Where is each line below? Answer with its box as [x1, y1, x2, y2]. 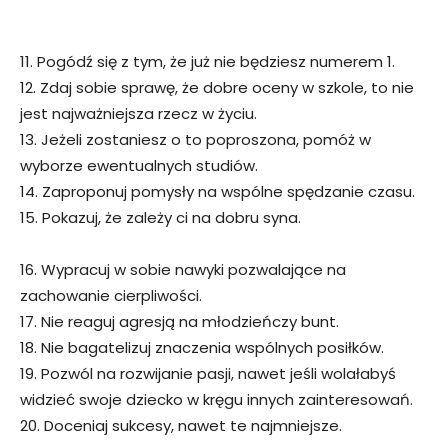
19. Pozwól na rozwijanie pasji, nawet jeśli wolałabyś [20, 362, 396, 384]
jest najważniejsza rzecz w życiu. [20, 102, 257, 124]
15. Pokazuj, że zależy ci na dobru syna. [20, 206, 301, 228]
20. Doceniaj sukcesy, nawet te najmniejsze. [20, 414, 342, 436]
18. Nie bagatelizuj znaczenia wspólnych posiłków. [20, 336, 384, 358]
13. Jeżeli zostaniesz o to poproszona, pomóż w [20, 128, 371, 150]
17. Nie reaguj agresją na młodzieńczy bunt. [20, 310, 339, 332]
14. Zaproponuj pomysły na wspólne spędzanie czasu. [20, 180, 415, 202]
